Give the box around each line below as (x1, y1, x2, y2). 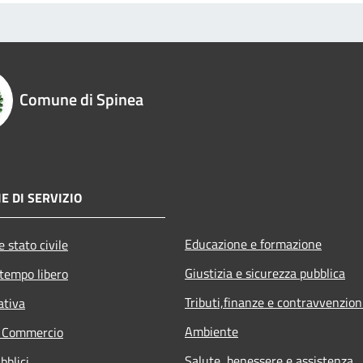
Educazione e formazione (185, 233, 322, 254)
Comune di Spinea (19, 86, 143, 112)
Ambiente (185, 321, 238, 341)
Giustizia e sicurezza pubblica (185, 263, 345, 283)
